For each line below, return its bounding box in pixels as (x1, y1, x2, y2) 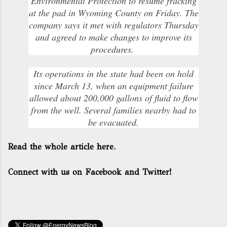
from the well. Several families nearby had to (31, 104, 196, 116)
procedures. (90, 43, 134, 55)
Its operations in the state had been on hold (33, 67, 194, 80)
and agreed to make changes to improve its (35, 31, 192, 43)
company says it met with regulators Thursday (28, 19, 199, 31)
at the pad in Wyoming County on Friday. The (28, 7, 199, 19)
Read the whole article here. (8, 142, 116, 152)
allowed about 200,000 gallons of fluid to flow (29, 92, 198, 104)
